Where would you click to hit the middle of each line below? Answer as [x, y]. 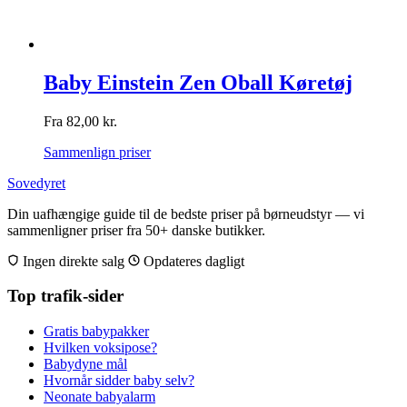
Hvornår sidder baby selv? [119, 381]
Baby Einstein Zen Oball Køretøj [198, 82]
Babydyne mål [85, 364]
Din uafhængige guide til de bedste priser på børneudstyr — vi [186, 213]
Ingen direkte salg [74, 261]
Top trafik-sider [65, 296]
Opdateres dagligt [192, 261]
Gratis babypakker [96, 332]
